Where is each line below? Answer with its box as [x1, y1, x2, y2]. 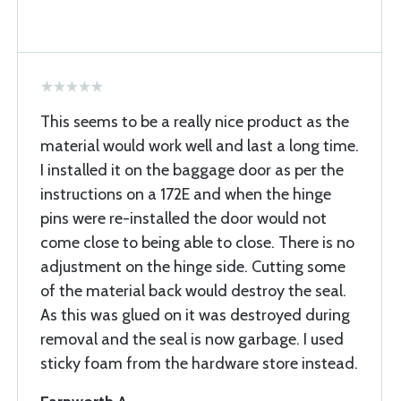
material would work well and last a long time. [40, 136, 359, 156]
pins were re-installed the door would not [40, 209, 327, 228]
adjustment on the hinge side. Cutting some [40, 257, 346, 277]
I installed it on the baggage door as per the [40, 160, 344, 180]
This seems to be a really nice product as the [40, 112, 349, 132]
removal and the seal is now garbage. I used [40, 329, 344, 349]
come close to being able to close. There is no [40, 233, 354, 252]
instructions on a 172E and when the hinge [40, 184, 331, 204]
